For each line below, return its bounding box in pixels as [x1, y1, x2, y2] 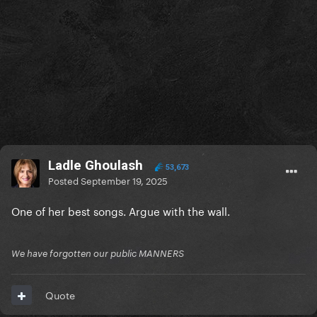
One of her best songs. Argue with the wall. [11, 202, 230, 219]
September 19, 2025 [81, 173, 168, 188]
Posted [48, 173, 81, 188]
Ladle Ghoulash [48, 157, 143, 174]
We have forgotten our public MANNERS [11, 248, 184, 260]
